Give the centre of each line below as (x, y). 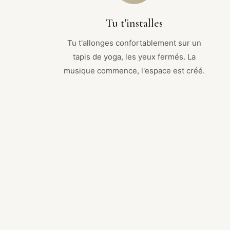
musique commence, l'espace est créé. (134, 70)
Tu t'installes (134, 23)
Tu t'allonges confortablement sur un (134, 43)
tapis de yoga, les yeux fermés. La (134, 56)
